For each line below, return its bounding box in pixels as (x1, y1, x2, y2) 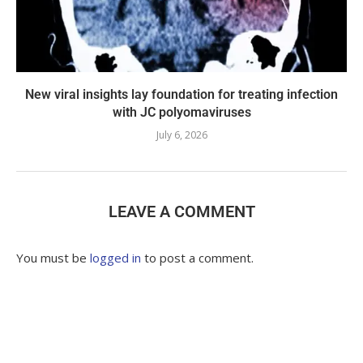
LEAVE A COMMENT (108, 201, 255, 221)
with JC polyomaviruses (112, 104, 251, 120)
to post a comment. (141, 249, 254, 266)
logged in (90, 249, 141, 266)
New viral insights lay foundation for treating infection (25, 86, 338, 102)
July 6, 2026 (156, 127, 207, 142)
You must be (16, 249, 90, 266)
